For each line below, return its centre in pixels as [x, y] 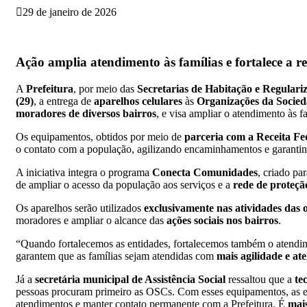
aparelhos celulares [138, 101]
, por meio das [105, 88]
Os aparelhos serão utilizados [80, 208]
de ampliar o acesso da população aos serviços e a [124, 184]
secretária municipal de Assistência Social [130, 279]
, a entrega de [64, 101]
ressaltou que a [260, 279]
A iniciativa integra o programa [84, 172]
